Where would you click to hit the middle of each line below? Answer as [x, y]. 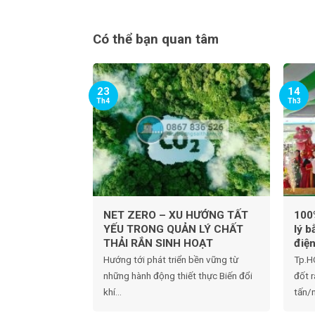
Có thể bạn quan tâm [156, 39]
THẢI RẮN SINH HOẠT [158, 243]
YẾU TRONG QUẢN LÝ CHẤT [173, 229]
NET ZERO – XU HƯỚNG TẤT [175, 215]
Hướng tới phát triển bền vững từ [171, 259]
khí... [112, 291]
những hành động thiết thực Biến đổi [178, 275]
